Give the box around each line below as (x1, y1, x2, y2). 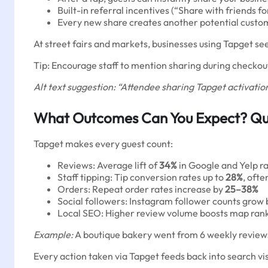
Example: (33, 229, 73, 240)
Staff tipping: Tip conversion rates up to (57, 171, 226, 183)
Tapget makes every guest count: (33, 138, 173, 150)
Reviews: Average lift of (57, 159, 159, 171)
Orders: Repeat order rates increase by (57, 183, 225, 195)
